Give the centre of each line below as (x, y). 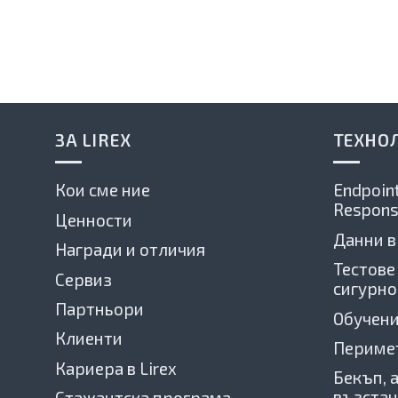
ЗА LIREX (93, 139)
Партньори (99, 308)
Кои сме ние (103, 190)
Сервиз (84, 279)
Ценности (94, 219)
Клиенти (89, 338)
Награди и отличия (130, 250)
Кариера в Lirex (116, 368)
